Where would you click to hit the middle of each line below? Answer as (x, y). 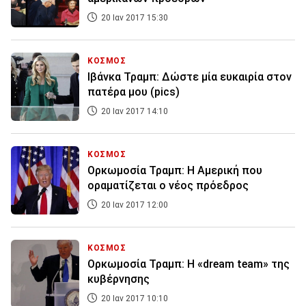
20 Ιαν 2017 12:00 (134, 205)
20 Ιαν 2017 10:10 (134, 299)
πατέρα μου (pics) (134, 92)
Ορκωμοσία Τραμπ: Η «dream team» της (189, 264)
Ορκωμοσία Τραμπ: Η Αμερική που (175, 171)
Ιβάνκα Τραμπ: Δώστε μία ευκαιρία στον (190, 77)
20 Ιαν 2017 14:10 (134, 112)
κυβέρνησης (119, 279)
